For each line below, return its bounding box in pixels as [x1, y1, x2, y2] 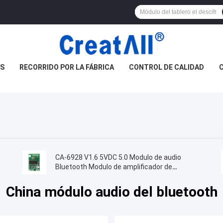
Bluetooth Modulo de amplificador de [55, 163, 172, 171]
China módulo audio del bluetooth [5, 184, 218, 201]
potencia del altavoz [55, 172, 120, 181]
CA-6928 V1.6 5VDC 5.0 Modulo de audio [55, 153, 181, 162]
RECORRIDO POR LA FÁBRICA [19, 63, 114, 71]
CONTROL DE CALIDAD [128, 63, 204, 71]
